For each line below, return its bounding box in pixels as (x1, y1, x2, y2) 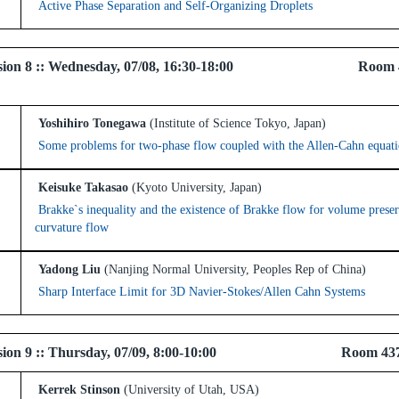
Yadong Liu (35, 263, 101, 276)
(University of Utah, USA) (124, 383, 259, 396)
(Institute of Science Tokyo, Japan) (150, 117, 326, 130)
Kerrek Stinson (35, 383, 120, 396)
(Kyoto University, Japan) (132, 181, 262, 194)
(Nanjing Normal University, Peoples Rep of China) (104, 263, 366, 276)
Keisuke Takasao (35, 181, 128, 194)
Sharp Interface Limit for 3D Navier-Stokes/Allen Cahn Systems (38, 285, 365, 298)
